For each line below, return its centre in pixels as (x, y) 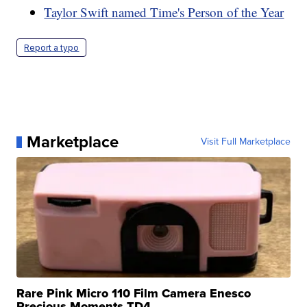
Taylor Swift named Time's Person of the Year (164, 12)
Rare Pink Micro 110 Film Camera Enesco (134, 294)
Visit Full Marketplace (245, 142)
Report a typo (52, 48)
